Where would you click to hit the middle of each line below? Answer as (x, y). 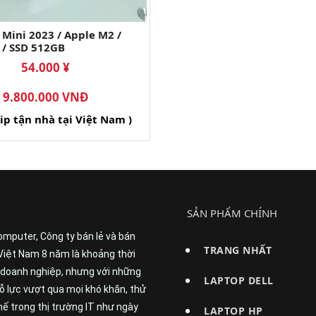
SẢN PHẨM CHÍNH (232, 213)
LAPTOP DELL (239, 281)
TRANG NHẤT (238, 250)
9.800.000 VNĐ (45, 97)
